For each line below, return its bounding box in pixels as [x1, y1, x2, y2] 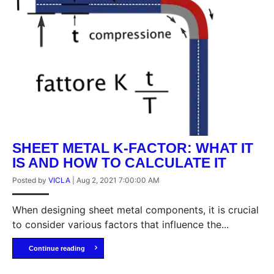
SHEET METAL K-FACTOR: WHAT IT [12, 140, 253, 157]
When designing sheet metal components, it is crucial [12, 204, 259, 217]
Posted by [12, 176, 48, 185]
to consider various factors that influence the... [12, 218, 229, 231]
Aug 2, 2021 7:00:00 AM [76, 176, 160, 185]
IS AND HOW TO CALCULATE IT [12, 155, 226, 171]
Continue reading [28, 245, 85, 253]
